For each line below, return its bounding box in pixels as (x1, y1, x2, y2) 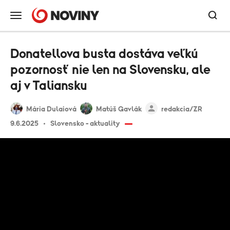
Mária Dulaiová (26, 106, 76, 113)
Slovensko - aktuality (50, 120, 120, 127)
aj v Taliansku (10, 80, 87, 92)
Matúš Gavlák (96, 106, 142, 113)
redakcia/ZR (161, 106, 202, 113)
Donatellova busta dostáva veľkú (10, 48, 198, 61)
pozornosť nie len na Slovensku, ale (10, 64, 210, 76)
